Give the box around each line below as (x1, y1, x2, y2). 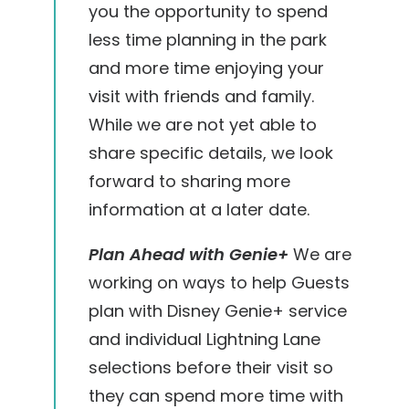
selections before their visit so (88, 356, 333, 380)
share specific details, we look (88, 142, 333, 165)
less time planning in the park (88, 28, 327, 52)
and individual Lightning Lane (88, 328, 320, 351)
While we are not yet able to (88, 113, 317, 137)
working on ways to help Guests (88, 271, 350, 295)
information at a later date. (88, 198, 309, 222)
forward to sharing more (88, 170, 290, 194)
